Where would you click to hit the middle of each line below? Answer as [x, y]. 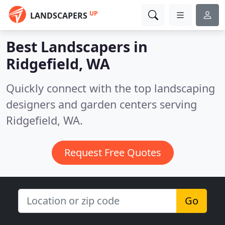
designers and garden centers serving [101, 104]
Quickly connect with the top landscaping [110, 88]
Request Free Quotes [113, 152]
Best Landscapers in [77, 46]
